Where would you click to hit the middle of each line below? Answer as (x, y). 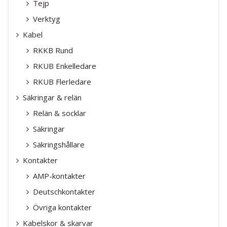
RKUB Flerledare (62, 81)
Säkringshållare (59, 144)
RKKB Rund (53, 50)
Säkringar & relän (52, 97)
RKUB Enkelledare (65, 66)
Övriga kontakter (62, 207)
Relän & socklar (60, 113)
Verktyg (47, 18)
